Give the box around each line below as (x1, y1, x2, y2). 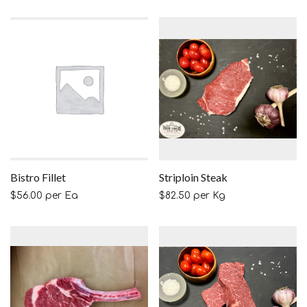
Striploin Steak (159, 171, 228, 184)
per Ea (42, 191, 78, 201)
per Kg (191, 191, 225, 201)
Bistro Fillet (10, 171, 66, 184)
